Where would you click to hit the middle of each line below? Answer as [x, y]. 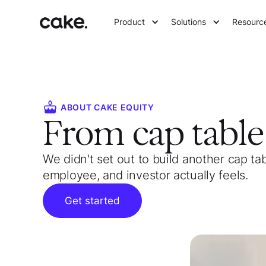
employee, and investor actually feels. [145, 175]
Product [130, 22]
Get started [92, 201]
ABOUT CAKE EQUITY [107, 107]
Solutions [189, 22]
